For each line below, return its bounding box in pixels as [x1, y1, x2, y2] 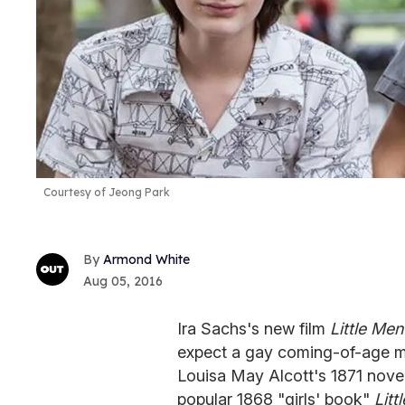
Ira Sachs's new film [177, 318, 330, 338]
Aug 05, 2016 [83, 272, 163, 289]
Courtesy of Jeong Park [43, 185, 170, 200]
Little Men [330, 318, 403, 338]
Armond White [103, 250, 190, 268]
